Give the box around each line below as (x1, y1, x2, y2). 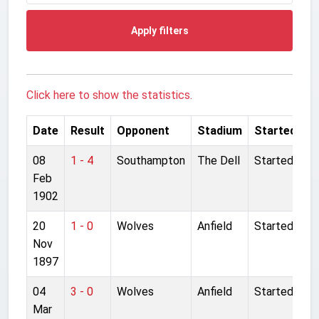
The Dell (197, 153, 240, 167)
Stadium (197, 123, 242, 137)
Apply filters (130, 24, 189, 36)
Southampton (117, 153, 185, 167)
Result (70, 123, 105, 137)
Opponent (117, 123, 169, 137)
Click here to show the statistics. (26, 88, 192, 102)
